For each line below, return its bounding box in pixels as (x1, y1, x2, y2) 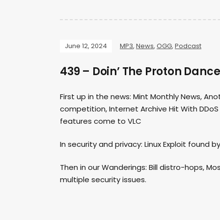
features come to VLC (60, 116, 141, 127)
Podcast (175, 41, 201, 51)
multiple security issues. (60, 174, 146, 185)
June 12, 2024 (65, 41, 107, 51)
